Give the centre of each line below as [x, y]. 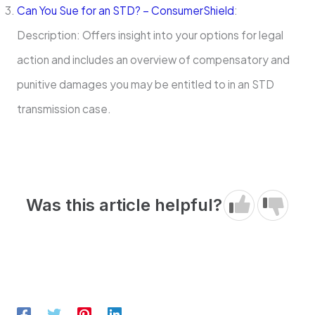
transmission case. [64, 109]
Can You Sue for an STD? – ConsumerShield [125, 11]
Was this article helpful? [124, 205]
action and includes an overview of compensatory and [153, 60]
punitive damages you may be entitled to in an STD [145, 84]
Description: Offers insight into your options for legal [150, 35]
